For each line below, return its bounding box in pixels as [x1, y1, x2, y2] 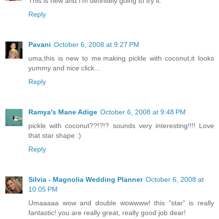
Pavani [28, 40, 51, 48]
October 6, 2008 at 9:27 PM [54, 40, 139, 48]
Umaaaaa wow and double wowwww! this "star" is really [28, 198, 214, 207]
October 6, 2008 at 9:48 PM [100, 108, 186, 116]
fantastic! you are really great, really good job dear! [28, 208, 186, 217]
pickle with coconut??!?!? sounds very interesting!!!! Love [28, 121, 214, 130]
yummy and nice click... [28, 64, 100, 72]
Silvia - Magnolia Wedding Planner [28, 175, 143, 183]
